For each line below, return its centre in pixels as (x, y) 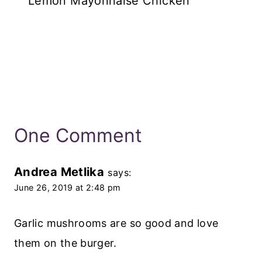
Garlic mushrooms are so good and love (116, 223)
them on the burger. (65, 243)
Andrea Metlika (59, 172)
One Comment (78, 136)
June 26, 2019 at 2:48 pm (68, 188)
